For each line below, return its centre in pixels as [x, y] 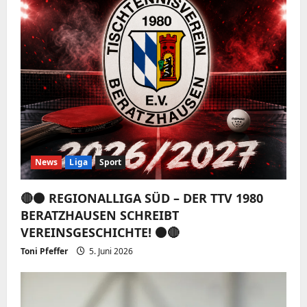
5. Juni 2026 [110, 251]
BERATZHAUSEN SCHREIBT [100, 215]
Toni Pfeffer [44, 251]
